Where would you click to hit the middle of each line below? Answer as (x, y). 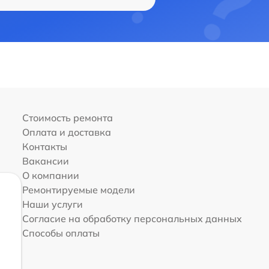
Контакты (44, 147)
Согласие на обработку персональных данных (132, 219)
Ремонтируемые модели (78, 190)
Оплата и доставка (66, 132)
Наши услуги (52, 204)
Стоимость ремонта (67, 118)
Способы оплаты (61, 233)
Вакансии (45, 161)
